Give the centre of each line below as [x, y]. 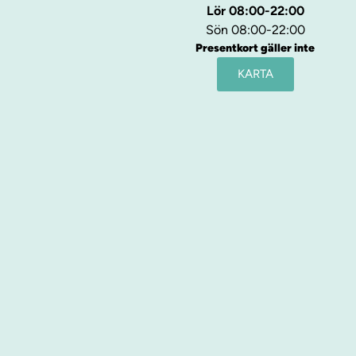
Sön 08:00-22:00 [255, 30]
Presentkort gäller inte [255, 48]
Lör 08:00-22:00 [255, 11]
